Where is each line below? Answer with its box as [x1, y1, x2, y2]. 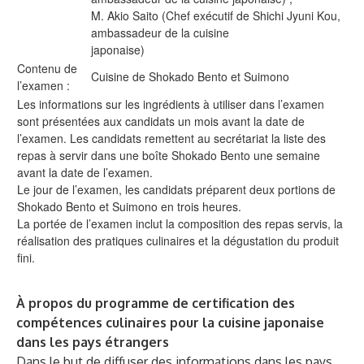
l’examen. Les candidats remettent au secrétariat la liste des [17, 130, 326, 146]
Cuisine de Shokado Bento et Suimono [91, 68, 289, 84]
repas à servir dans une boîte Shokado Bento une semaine [17, 147, 320, 163]
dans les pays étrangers [16, 334, 169, 350]
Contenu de [17, 60, 77, 76]
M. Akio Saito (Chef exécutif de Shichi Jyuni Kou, [91, 7, 340, 24]
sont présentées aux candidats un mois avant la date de [17, 113, 305, 129]
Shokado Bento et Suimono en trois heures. [17, 198, 241, 214]
